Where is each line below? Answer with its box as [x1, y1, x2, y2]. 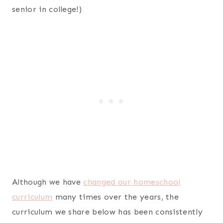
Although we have [12, 177, 84, 187]
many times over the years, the [52, 192, 179, 202]
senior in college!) [12, 4, 82, 14]
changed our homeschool [83, 177, 181, 187]
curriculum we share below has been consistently [12, 207, 203, 217]
